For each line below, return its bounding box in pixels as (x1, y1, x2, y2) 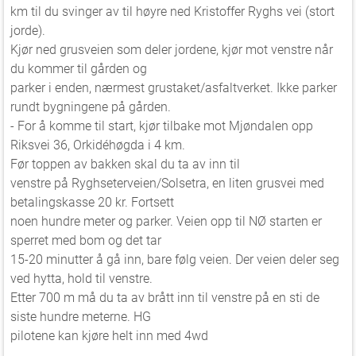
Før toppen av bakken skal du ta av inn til (10, 157, 240, 172)
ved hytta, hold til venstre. (10, 271, 153, 286)
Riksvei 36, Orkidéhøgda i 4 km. (10, 137, 185, 153)
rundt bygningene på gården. (10, 99, 171, 114)
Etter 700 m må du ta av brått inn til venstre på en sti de (10, 290, 319, 305)
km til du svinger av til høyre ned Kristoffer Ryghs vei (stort (10, 4, 335, 19)
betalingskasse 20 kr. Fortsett (10, 195, 174, 210)
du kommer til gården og (10, 61, 147, 76)
